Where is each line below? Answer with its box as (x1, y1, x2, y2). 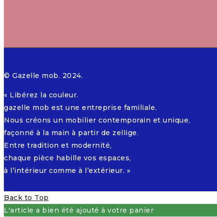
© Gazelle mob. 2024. (4, 71, 83, 80)
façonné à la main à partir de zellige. (4, 128, 139, 138)
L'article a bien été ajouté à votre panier (4, 206, 154, 215)
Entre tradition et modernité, (4, 141, 112, 150)
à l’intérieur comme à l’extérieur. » (4, 166, 130, 175)
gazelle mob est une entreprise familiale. (4, 103, 157, 112)
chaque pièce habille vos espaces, (4, 154, 131, 163)
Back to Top (4, 193, 49, 202)
